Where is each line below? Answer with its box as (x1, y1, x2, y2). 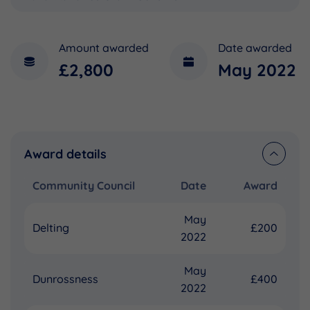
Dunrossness (33, 272, 98, 286)
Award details (24, 145, 107, 162)
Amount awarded (59, 41, 149, 55)
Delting (33, 221, 69, 235)
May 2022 (218, 60, 296, 81)
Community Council (33, 179, 135, 193)
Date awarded (218, 41, 292, 55)
